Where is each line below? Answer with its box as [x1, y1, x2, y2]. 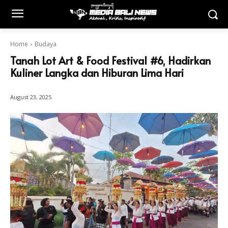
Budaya [35, 40, 56, 48]
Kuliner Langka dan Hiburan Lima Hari [10, 66, 184, 80]
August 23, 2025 [10, 93, 51, 101]
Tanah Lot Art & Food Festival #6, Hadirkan [10, 53, 211, 68]
